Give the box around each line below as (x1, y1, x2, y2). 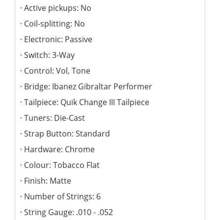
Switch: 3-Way (24, 49, 75, 60)
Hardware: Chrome (24, 143, 95, 155)
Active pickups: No (24, 2, 91, 13)
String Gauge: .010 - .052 (24, 206, 113, 218)
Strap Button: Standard (24, 128, 110, 139)
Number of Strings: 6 (24, 191, 101, 202)
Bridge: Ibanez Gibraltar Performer (24, 81, 152, 92)
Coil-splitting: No (24, 18, 85, 29)
